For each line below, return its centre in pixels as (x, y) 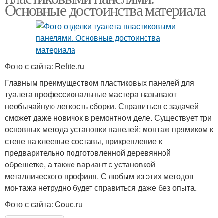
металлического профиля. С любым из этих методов (99, 176)
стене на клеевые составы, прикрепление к (83, 141)
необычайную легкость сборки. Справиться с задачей (102, 106)
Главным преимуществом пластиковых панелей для (100, 82)
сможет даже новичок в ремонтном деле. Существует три (108, 117)
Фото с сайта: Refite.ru (45, 66)
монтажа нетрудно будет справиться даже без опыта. (101, 187)
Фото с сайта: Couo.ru (44, 204)
